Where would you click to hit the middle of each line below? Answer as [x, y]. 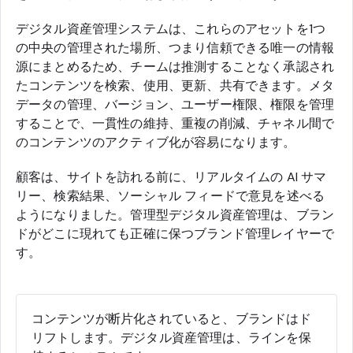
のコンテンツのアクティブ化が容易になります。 [156, 142]
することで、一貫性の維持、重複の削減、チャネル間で [175, 123]
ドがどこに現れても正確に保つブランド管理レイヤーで [175, 233]
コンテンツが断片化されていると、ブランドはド [172, 318]
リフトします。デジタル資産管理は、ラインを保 [172, 337]
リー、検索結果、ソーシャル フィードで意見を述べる [171, 195]
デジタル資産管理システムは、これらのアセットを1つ [171, 28]
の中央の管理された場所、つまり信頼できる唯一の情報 [175, 47]
